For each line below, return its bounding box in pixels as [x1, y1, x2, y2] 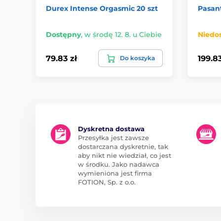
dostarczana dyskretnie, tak [78, 143, 168, 151]
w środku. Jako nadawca [78, 160, 159, 169]
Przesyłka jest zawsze [78, 134, 149, 142]
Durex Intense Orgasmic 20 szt [46, 4, 158, 13]
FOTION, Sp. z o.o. [78, 178, 136, 186]
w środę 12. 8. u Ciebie [84, 30, 162, 39]
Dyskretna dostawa [78, 125, 145, 133]
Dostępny [46, 30, 81, 39]
